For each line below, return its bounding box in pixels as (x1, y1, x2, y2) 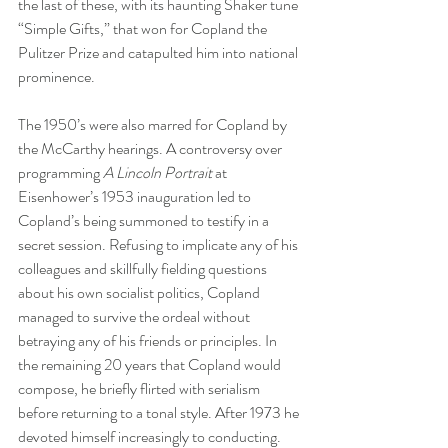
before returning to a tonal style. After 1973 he (18, 400, 302, 424)
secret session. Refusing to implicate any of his (18, 232, 301, 256)
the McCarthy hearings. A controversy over (18, 136, 285, 160)
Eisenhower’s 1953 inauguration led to (18, 184, 254, 208)
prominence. (18, 64, 101, 88)
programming (18, 160, 103, 184)
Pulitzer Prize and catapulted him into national (18, 40, 301, 64)
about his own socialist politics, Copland (18, 280, 263, 304)
